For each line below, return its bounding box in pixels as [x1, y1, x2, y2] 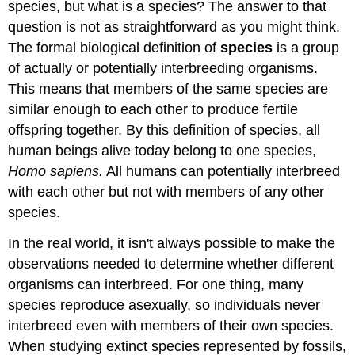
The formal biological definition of [8, 39, 221, 55]
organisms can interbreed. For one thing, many [8, 276, 304, 292]
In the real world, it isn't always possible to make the [8, 235, 336, 251]
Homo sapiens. [8, 162, 104, 179]
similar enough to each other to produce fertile [8, 101, 299, 117]
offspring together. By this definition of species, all [8, 121, 321, 138]
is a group [273, 39, 340, 55]
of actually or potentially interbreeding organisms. [8, 59, 319, 76]
